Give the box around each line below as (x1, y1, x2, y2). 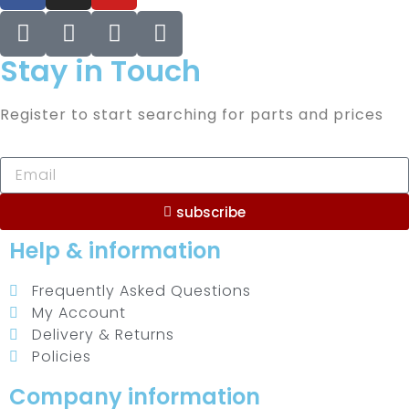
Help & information (9, 236, 221, 267)
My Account (32, 302, 126, 324)
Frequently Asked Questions (32, 280, 251, 302)
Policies (32, 346, 91, 368)
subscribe (176, 202, 246, 222)
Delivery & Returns (32, 324, 174, 346)
